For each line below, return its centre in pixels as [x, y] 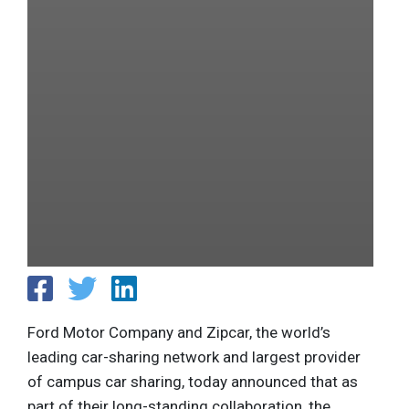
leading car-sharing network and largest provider [194, 357]
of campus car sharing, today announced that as [193, 381]
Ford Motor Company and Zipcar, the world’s [179, 332]
